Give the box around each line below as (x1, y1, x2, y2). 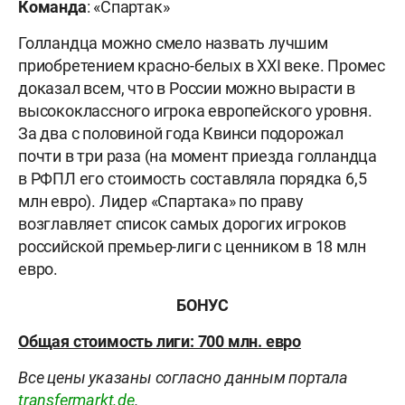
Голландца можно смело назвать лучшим (18, 33, 328, 53)
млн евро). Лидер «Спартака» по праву (18, 192, 304, 212)
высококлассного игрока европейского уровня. (18, 101, 372, 121)
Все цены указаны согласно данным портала (18, 368, 348, 388)
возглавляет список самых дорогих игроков (18, 214, 346, 234)
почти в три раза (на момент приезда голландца (18, 146, 377, 166)
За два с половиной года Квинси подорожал (18, 124, 344, 144)
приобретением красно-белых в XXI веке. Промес (18, 56, 385, 76)
